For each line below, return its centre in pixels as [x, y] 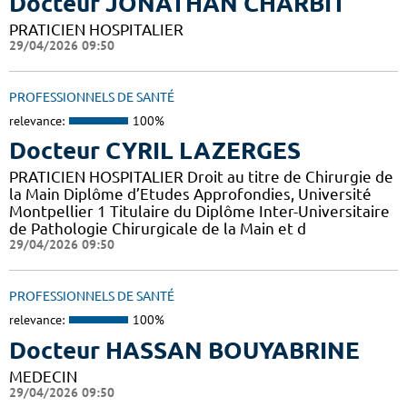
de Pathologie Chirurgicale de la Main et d [158, 229]
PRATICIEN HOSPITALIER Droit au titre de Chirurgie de [201, 177]
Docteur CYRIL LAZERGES [155, 151]
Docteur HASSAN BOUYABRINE [184, 350]
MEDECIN [43, 376]
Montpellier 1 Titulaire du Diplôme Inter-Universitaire [199, 212]
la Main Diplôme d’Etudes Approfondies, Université [190, 194]
